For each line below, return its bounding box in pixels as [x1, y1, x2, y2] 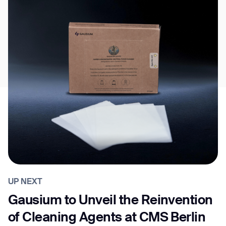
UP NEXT [8, 178, 42, 186]
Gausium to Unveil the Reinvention [8, 194, 213, 207]
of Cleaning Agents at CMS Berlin [8, 211, 206, 224]
